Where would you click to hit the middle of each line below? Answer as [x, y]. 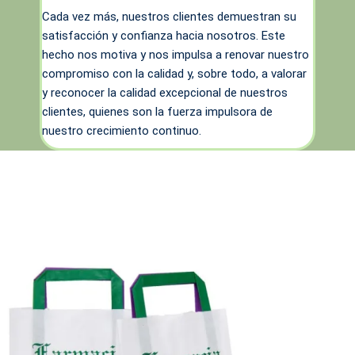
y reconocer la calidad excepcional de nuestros [165, 92]
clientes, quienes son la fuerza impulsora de [157, 111]
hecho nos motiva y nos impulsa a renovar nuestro [176, 54]
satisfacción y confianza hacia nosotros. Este [164, 35]
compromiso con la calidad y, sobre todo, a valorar [174, 73]
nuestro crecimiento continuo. [122, 130]
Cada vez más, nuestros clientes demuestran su [169, 16]
